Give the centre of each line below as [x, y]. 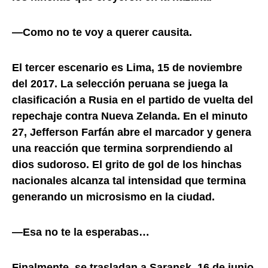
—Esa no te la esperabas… [81, 232]
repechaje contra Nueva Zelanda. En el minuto [130, 116]
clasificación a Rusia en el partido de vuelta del [133, 100]
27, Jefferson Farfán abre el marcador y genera [132, 132]
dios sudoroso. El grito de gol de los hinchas [127, 164]
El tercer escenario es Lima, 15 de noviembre [127, 67]
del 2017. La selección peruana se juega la [120, 83]
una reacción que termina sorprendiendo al [122, 148]
